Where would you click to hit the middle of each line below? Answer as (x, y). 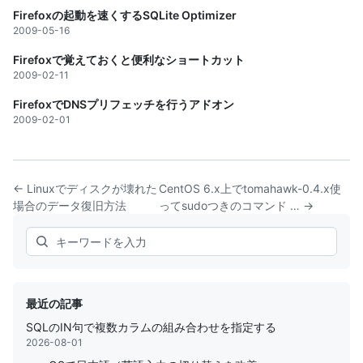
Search (45, 235)
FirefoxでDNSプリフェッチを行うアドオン (124, 104)
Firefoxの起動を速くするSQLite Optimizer (125, 15)
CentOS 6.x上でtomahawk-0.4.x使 (250, 188)
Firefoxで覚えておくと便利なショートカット (129, 60)
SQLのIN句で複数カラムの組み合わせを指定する (151, 327)
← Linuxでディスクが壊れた (85, 188)
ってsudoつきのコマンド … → (237, 205)
